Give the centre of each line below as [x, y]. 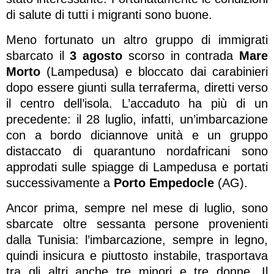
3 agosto [96, 55]
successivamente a [60, 183]
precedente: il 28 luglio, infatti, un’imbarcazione [137, 119]
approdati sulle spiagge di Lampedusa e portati [137, 167]
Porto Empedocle [164, 183]
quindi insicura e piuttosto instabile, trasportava [137, 255]
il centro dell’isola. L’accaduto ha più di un [137, 103]
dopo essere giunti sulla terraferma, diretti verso [137, 87]
